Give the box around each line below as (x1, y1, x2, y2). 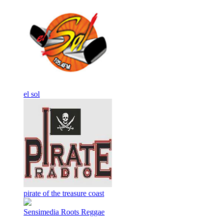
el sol (24, 89, 40, 98)
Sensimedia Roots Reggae (24, 207, 105, 216)
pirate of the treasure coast (24, 189, 104, 197)
